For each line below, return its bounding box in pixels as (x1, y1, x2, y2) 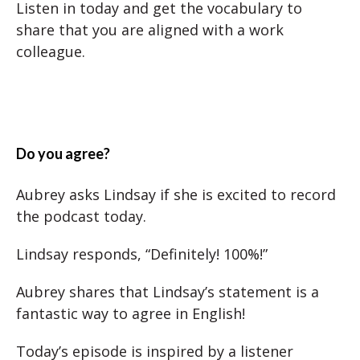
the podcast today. (16, 207, 146, 226)
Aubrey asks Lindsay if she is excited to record (16, 185, 336, 204)
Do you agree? (16, 145, 110, 162)
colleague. (16, 42, 85, 61)
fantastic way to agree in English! (16, 304, 245, 323)
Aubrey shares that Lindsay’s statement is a (16, 282, 319, 301)
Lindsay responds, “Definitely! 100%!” (16, 244, 268, 264)
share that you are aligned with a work (16, 20, 284, 39)
